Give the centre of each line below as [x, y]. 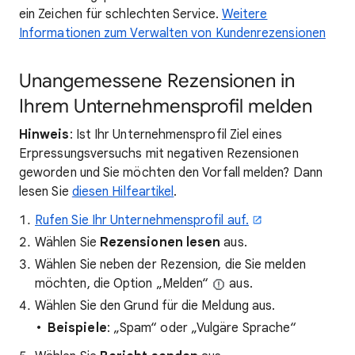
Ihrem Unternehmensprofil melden [166, 106]
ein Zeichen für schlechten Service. [120, 14]
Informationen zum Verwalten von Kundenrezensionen [172, 33]
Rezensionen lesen [160, 242]
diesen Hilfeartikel [123, 192]
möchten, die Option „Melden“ [124, 284]
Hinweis [44, 135]
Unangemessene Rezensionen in [157, 81]
